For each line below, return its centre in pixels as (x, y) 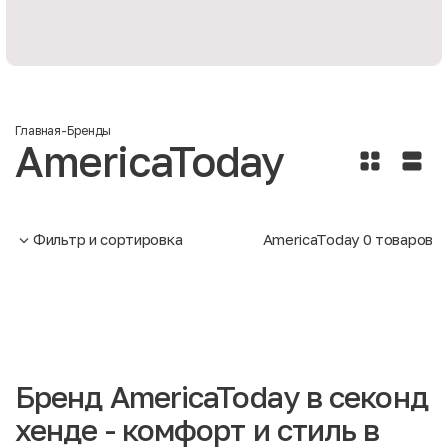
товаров (402, 239)
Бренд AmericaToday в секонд (221, 397)
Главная (38, 130)
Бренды (89, 130)
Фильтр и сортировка (108, 239)
